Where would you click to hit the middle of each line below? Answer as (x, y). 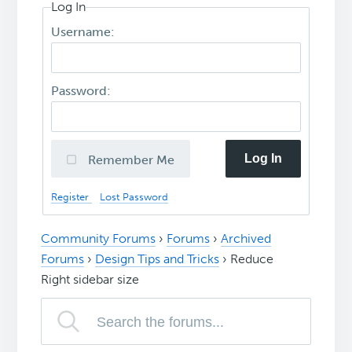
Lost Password (134, 196)
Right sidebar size (90, 280)
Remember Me (132, 159)
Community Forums (99, 239)
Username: (85, 31)
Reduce (252, 259)
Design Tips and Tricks (158, 259)
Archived (246, 239)
